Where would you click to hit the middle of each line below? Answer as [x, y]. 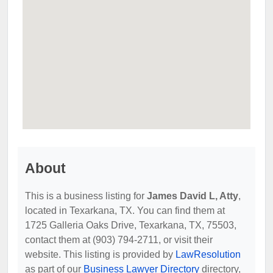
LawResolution [208, 254]
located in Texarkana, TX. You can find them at [125, 210]
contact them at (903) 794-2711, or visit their [119, 239]
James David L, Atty [193, 196]
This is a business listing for [86, 196]
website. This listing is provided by [100, 254]
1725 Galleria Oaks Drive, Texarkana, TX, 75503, [131, 225]
